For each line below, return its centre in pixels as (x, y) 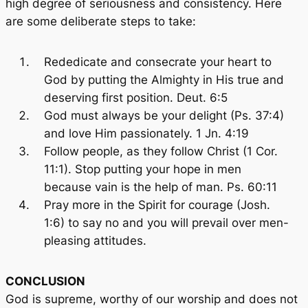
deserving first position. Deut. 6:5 (136, 97)
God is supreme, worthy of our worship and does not (152, 299)
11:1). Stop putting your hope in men (143, 169)
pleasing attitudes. (95, 240)
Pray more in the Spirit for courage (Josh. (157, 205)
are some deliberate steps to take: (101, 22)
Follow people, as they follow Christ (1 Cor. (161, 151)
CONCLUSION (45, 281)
